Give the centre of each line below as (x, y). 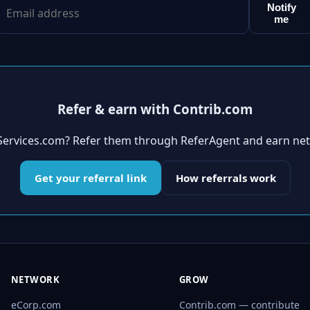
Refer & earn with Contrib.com (155, 109)
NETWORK (35, 279)
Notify (281, 8)
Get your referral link (90, 177)
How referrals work (226, 177)
